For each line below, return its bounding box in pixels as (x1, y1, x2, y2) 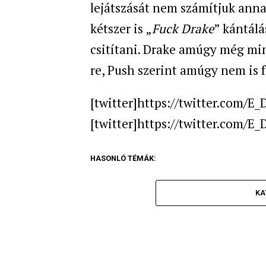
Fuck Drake (152, 20, 214, 37)
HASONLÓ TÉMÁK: (90, 153, 156, 163)
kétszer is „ (90, 20, 152, 37)
